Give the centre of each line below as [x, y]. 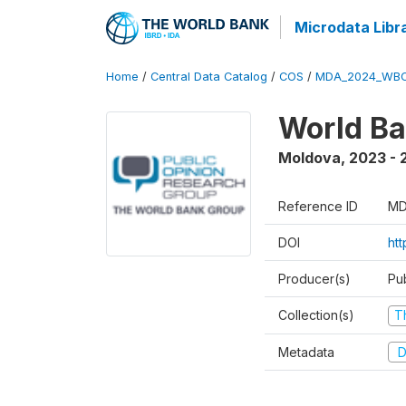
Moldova [309, 158]
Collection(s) [316, 315]
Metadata [306, 352]
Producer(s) [314, 279]
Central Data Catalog [209, 77]
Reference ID [318, 206]
